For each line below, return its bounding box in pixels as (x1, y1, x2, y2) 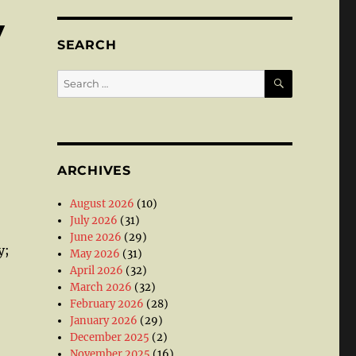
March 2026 (70, 281, 133, 294)
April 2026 (70, 264, 124, 277)
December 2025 (70, 331, 150, 344)
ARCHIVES (56, 163, 131, 178)
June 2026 (70, 230, 122, 244)
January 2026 (70, 314, 138, 327)
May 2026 (70, 247, 121, 261)
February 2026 (70, 297, 145, 311)
